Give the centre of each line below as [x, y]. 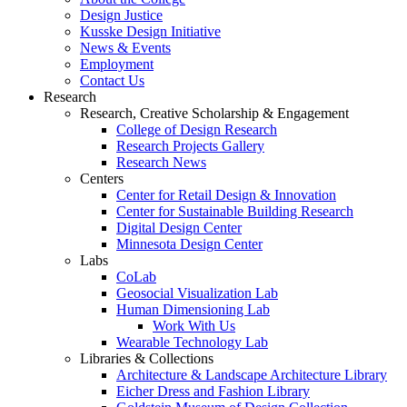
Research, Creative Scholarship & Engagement [214, 113]
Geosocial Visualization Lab [197, 293]
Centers [102, 178]
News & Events [125, 47]
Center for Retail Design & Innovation [226, 194]
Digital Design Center [179, 227]
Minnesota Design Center [189, 243]
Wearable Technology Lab [192, 342]
